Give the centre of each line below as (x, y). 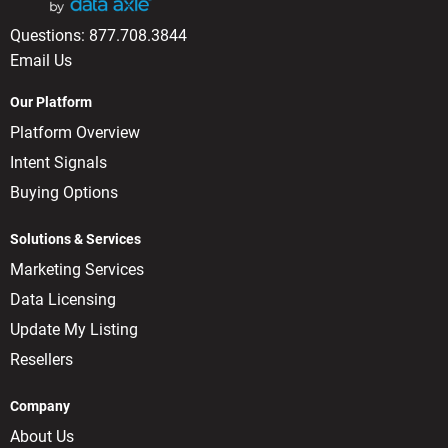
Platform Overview (75, 132)
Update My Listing (74, 329)
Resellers (41, 359)
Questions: (49, 35)
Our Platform (51, 101)
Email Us (41, 60)
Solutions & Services (75, 238)
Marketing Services (77, 269)
